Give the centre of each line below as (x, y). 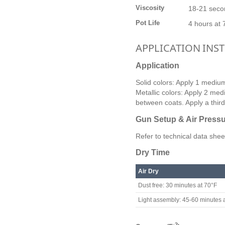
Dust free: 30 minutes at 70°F (178, 186)
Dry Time (153, 152)
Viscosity (150, 8)
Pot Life (148, 23)
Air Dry (148, 172)
